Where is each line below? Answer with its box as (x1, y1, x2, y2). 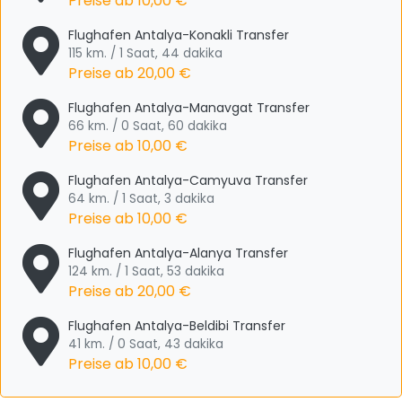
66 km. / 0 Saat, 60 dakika (68, 118, 227, 135)
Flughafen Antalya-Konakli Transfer (68, 26, 289, 44)
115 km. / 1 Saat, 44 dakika (68, 45, 223, 62)
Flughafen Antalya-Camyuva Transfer (68, 171, 308, 189)
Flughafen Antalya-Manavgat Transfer (68, 99, 310, 117)
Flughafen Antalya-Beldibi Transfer (68, 317, 285, 335)
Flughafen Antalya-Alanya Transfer (68, 244, 288, 262)
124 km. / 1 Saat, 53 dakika (68, 263, 224, 280)
